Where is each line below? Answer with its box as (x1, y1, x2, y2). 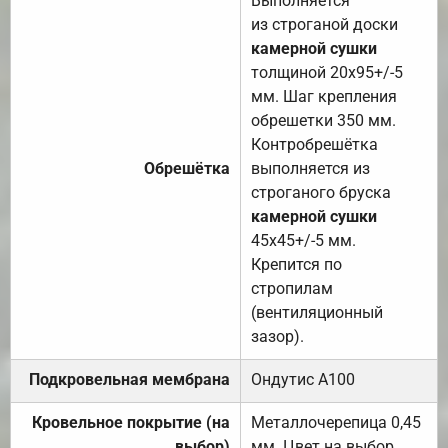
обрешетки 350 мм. (251, 110, 396, 130)
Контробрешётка (251, 134, 378, 154)
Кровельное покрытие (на (32, 412, 230, 432)
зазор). (251, 326, 304, 346)
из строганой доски (251, 14, 398, 34)
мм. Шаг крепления (251, 86, 397, 106)
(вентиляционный (251, 302, 383, 322)
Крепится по (251, 254, 342, 274)
